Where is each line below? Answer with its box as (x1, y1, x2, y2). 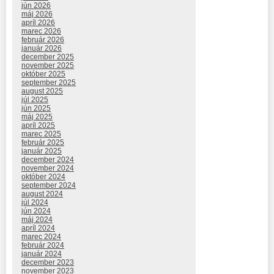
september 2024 (21, 180, 76, 190)
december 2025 (21, 52, 74, 61)
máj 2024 (21, 215, 53, 224)
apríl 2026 (21, 18, 55, 27)
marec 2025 (21, 129, 61, 138)
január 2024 (21, 249, 62, 258)
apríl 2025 (21, 120, 55, 130)
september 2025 (21, 78, 76, 87)
